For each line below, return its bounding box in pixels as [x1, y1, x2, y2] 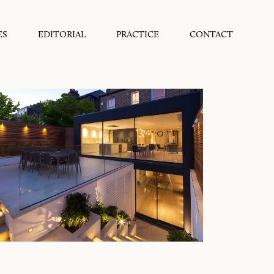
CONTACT [189, 29, 233, 40]
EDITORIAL [37, 29, 86, 40]
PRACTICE [116, 29, 159, 40]
